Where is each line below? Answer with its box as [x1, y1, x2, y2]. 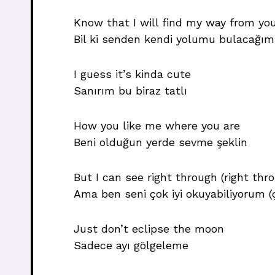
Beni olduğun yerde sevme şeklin [74, 136, 247, 149]
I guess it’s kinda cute [74, 68, 191, 80]
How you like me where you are [74, 119, 240, 132]
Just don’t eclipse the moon [74, 222, 224, 235]
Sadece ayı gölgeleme [74, 239, 188, 252]
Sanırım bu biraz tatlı [74, 84, 187, 97]
